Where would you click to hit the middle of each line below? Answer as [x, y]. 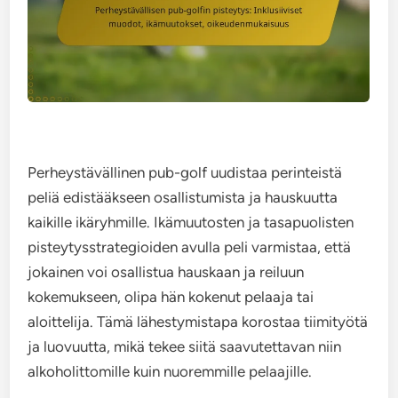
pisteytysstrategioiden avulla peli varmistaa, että [190, 247]
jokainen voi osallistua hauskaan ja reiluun [166, 272]
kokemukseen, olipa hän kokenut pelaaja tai [171, 297]
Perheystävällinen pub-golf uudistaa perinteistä [185, 172]
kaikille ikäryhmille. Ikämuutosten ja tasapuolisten [191, 222]
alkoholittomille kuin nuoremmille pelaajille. [170, 371]
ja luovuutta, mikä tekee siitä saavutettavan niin [185, 346]
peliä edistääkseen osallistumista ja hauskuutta [183, 197]
